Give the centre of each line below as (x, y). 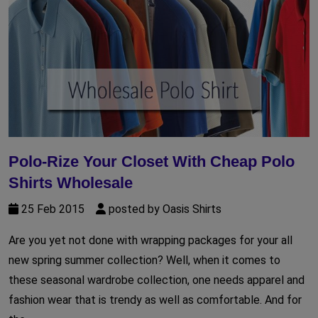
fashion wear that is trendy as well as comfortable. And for (155, 300)
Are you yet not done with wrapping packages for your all (150, 240)
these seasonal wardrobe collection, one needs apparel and (157, 280)
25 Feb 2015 (57, 209)
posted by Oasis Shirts (164, 209)
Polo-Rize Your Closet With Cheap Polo (152, 161)
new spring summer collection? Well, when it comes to (144, 260)
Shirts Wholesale (71, 182)
